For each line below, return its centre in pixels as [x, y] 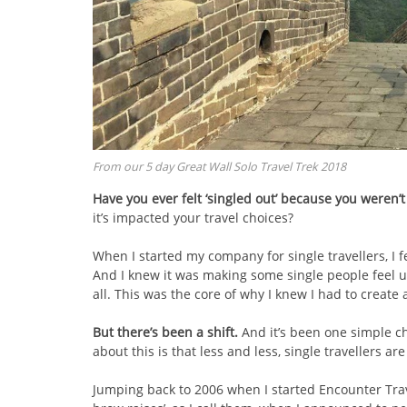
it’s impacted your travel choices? [193, 217]
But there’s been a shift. [165, 332]
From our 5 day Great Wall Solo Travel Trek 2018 [219, 166]
